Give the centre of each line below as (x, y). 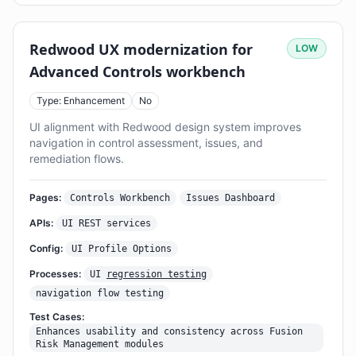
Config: (46, 248)
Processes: (55, 274)
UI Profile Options (122, 249)
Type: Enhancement (81, 101)
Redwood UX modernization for (141, 49)
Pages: (45, 197)
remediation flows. (77, 159)
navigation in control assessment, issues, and (146, 143)
